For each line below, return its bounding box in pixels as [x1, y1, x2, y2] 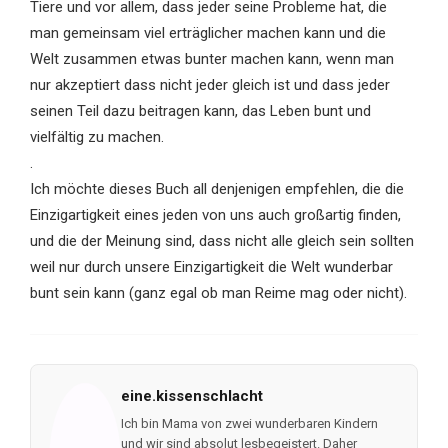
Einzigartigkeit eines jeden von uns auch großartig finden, [29, 205, 401, 224]
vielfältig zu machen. [29, 127, 164, 146]
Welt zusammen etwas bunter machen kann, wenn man [29, 49, 394, 68]
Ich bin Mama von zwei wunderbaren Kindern [120, 415, 378, 431]
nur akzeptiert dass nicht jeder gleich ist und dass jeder [29, 75, 390, 94]
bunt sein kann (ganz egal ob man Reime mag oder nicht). [29, 283, 407, 302]
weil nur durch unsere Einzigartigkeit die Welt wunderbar [29, 257, 393, 276]
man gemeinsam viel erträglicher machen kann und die [29, 23, 386, 42]
